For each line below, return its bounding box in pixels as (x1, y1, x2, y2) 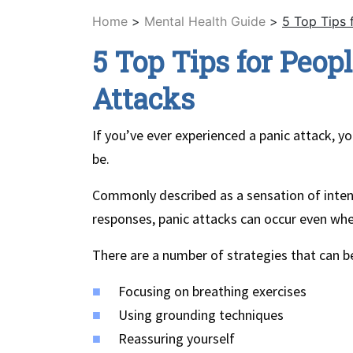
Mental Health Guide (144, 13, 266, 30)
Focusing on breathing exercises (118, 282, 307, 301)
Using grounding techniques (118, 306, 284, 325)
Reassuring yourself (118, 329, 235, 348)
